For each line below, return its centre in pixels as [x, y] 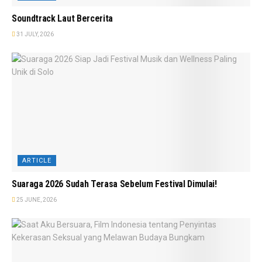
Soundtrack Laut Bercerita [62, 19]
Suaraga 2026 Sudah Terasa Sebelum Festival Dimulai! [114, 184]
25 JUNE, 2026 [36, 200]
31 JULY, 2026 [35, 35]
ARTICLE [37, 161]
